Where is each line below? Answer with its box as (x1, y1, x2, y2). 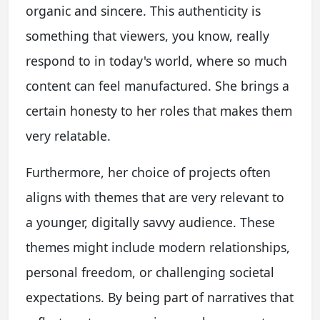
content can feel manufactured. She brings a (26, 76, 289, 94)
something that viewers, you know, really (26, 26, 269, 44)
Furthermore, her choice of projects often (26, 163, 271, 181)
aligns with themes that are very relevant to (26, 188, 284, 206)
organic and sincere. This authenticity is (26, 1, 261, 19)
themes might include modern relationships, (26, 238, 290, 256)
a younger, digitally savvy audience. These (26, 213, 275, 231)
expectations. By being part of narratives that (26, 288, 294, 306)
